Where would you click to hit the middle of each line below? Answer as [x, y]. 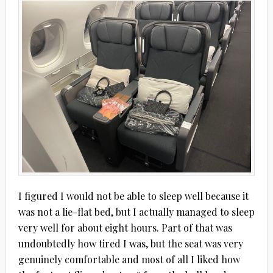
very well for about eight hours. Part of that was [125, 228]
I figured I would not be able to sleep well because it [133, 196]
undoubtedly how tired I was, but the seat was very [130, 244]
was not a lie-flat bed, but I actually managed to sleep [136, 212]
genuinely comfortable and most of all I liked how [129, 260]
